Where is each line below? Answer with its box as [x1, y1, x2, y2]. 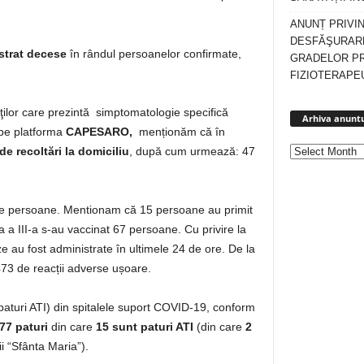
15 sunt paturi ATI [93, 320, 193, 333]
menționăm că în [139, 125, 225, 138]
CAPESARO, [66, 125, 139, 138]
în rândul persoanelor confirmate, [70, 47, 241, 60]
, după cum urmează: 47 [129, 145, 255, 158]
